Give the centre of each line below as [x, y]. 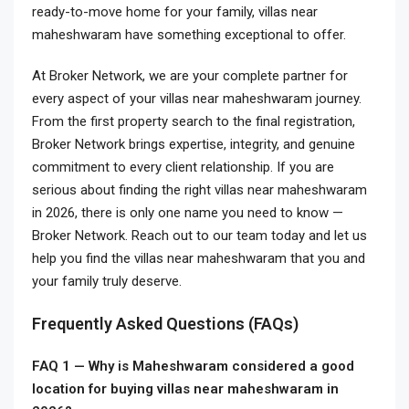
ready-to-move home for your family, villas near [175, 12]
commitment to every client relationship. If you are [183, 167]
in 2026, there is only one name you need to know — [188, 213]
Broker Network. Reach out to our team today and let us [199, 236]
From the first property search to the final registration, [194, 121]
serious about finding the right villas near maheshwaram [199, 190]
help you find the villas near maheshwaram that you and [199, 258]
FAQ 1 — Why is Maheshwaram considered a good [193, 366]
